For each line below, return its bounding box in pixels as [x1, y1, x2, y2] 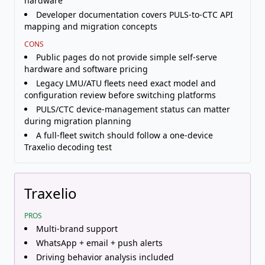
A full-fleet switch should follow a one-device [36, 130, 213, 141]
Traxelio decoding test [24, 141, 112, 153]
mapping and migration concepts [24, 21, 157, 32]
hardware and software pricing [24, 63, 148, 75]
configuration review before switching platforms [24, 89, 216, 101]
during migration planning [24, 115, 131, 127]
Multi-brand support [36, 223, 118, 234]
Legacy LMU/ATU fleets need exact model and [36, 77, 216, 89]
